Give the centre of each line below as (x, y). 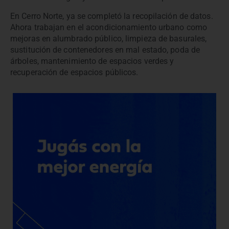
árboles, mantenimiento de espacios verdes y (92, 61)
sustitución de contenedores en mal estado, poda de (105, 50)
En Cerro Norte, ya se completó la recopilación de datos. (112, 16)
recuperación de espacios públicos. (74, 72)
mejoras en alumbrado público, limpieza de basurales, (109, 38)
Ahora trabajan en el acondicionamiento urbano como (109, 27)
